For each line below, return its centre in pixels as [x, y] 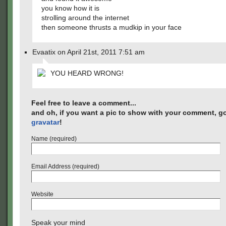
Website [42, 194]
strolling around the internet [85, 18]
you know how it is [70, 8]
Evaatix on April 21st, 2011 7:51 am [89, 52]
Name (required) [54, 139]
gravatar [45, 122]
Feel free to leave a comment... [84, 103]
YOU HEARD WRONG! [87, 73]
